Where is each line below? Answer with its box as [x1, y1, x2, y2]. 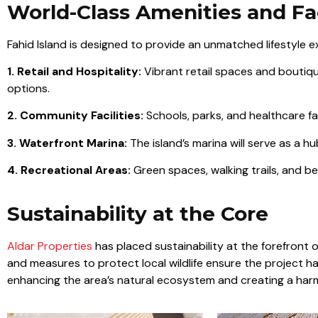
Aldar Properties [7, 238, 92, 253]
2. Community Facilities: [7, 108, 143, 124]
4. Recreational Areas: [7, 163, 131, 178]
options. [7, 80, 50, 96]
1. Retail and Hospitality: [7, 63, 141, 79]
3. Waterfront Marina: [7, 135, 127, 150]
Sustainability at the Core [7, 201, 268, 226]
